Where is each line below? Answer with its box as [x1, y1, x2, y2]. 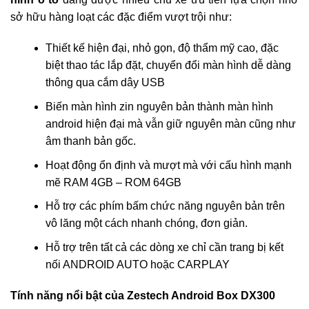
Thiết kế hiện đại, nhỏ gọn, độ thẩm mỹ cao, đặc [45, 42, 279, 54]
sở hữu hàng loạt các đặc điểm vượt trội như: [10, 10, 232, 23]
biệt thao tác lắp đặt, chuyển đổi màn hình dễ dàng [45, 59, 291, 72]
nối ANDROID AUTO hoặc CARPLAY [45, 258, 230, 270]
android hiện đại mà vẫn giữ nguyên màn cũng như [45, 117, 296, 130]
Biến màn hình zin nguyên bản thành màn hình [45, 100, 273, 112]
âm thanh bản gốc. [45, 134, 136, 147]
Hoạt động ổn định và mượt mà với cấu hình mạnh [45, 159, 292, 171]
